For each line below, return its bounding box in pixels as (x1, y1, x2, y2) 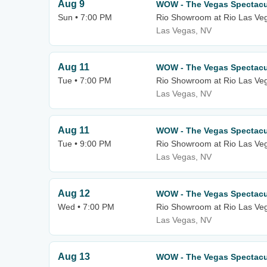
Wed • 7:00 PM (58, 202, 114, 212)
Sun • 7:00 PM (58, 13, 112, 22)
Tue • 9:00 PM (58, 139, 111, 148)
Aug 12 (58, 188, 90, 198)
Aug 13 (58, 252, 90, 262)
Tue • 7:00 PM (58, 76, 111, 85)
